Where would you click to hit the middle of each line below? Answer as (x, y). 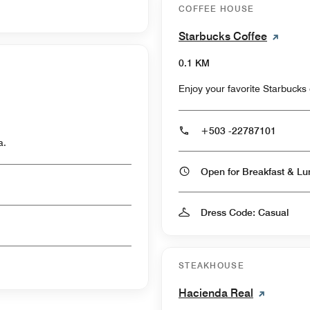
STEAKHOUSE (211, 265)
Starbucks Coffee (223, 36)
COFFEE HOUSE (217, 8)
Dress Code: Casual (245, 212)
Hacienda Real (216, 293)
